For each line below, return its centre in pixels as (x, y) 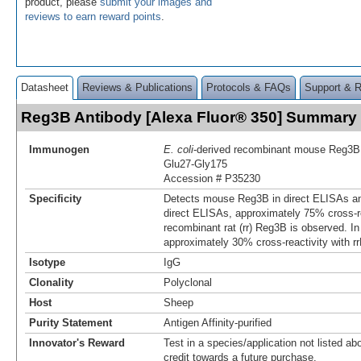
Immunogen (59, 149)
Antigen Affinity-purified (218, 322)
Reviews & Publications (137, 87)
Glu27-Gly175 (195, 164)
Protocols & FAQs (249, 87)
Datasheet (45, 87)
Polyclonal (188, 282)
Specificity (55, 198)
